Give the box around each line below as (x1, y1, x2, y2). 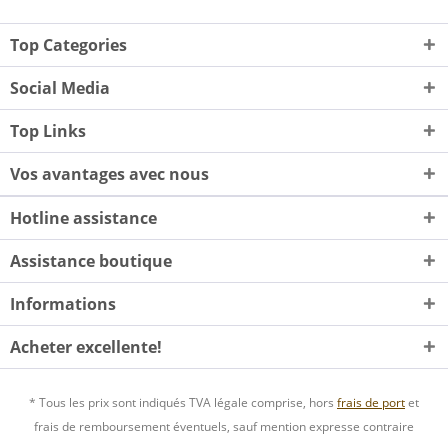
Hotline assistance (10, 207, 157, 230)
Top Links (10, 120, 86, 143)
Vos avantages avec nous (10, 163, 209, 186)
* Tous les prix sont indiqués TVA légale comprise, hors (29, 393, 337, 411)
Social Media (10, 77, 110, 100)
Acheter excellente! (10, 336, 162, 359)
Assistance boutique (10, 250, 172, 273)
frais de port (337, 393, 405, 411)
